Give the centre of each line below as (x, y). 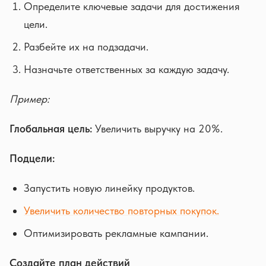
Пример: (29, 99)
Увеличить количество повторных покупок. (121, 210)
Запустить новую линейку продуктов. (109, 188)
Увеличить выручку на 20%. (157, 129)
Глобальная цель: (51, 129)
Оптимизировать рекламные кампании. (116, 233)
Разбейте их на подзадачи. (86, 47)
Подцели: (32, 158)
